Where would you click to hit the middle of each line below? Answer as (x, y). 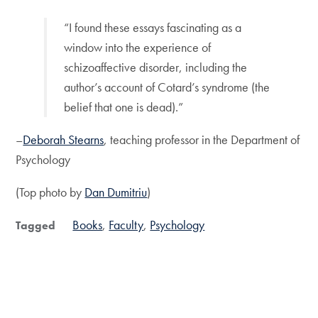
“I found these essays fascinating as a (153, 27)
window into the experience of (138, 47)
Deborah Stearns (64, 139)
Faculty (126, 224)
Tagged (36, 225)
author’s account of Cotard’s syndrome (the (167, 87)
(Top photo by (50, 192)
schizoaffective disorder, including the (156, 67)
